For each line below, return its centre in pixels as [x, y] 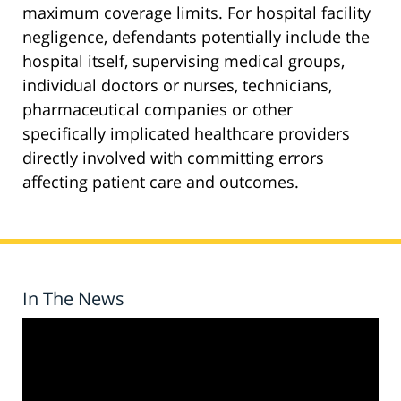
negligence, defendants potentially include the [196, 37]
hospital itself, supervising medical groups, [183, 61]
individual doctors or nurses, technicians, [177, 85]
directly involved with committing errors [173, 158]
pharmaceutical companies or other [158, 110]
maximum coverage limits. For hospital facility [196, 13]
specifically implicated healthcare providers [186, 134]
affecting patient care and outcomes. [161, 182]
